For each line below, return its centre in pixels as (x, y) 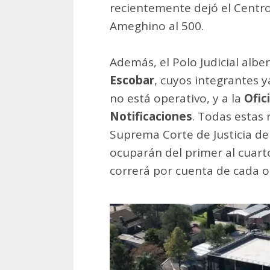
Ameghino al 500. (157, 26)
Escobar (132, 80)
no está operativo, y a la (177, 98)
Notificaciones (151, 116)
